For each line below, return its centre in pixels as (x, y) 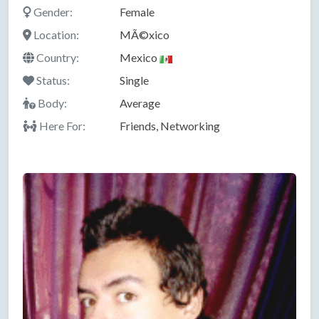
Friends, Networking (169, 126)
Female (137, 12)
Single (134, 80)
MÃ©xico (144, 35)
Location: (55, 35)
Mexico (139, 58)
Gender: (52, 12)
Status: (52, 80)
